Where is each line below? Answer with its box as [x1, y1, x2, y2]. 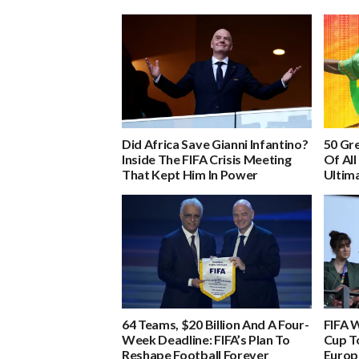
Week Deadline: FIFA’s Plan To [122, 331, 290, 347]
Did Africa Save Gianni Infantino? [122, 135, 309, 151]
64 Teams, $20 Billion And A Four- [122, 316, 309, 332]
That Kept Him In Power [122, 166, 258, 182]
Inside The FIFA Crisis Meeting [122, 151, 292, 167]
